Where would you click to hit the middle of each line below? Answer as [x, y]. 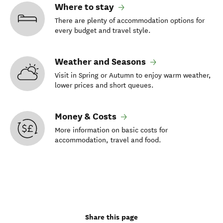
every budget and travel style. [103, 30]
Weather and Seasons [101, 61]
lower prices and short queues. [104, 85]
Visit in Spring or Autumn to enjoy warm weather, [133, 75]
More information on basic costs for [111, 130]
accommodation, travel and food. [108, 140]
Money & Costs [87, 116]
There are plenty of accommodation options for [130, 20]
